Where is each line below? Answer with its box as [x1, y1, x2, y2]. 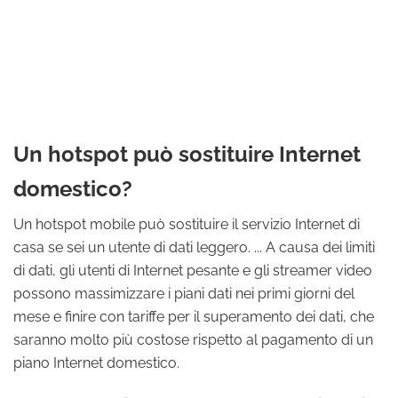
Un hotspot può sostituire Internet [13, 141, 361, 167]
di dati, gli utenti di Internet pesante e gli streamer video [13, 262, 372, 279]
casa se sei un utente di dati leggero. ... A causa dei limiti [13, 239, 375, 256]
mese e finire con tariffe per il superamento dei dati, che [13, 308, 374, 325]
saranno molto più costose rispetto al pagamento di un [13, 331, 373, 348]
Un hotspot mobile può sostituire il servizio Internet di [13, 216, 360, 233]
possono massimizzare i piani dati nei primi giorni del [13, 285, 354, 302]
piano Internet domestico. [13, 354, 179, 371]
